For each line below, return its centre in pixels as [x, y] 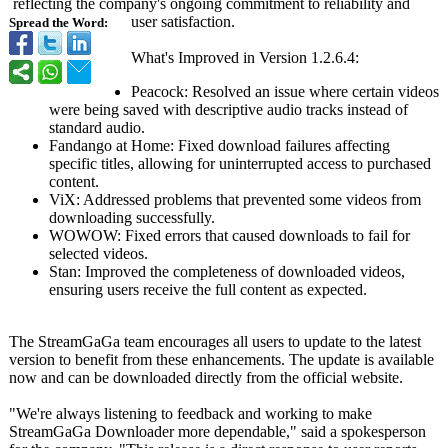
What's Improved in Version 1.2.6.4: [245, 57]
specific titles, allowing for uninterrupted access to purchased [240, 163]
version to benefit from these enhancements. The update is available [221, 359]
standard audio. [97, 127]
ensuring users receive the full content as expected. [208, 289]
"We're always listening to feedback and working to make [190, 413]
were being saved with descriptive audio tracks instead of [228, 109]
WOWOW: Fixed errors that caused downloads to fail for [229, 235]
